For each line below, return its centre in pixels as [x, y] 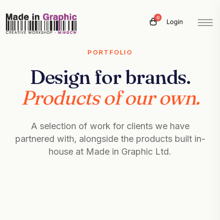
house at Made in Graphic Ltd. [110, 151]
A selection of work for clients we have [110, 126]
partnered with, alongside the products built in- [110, 139]
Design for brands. [110, 77]
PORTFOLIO [110, 52]
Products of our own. [110, 97]
